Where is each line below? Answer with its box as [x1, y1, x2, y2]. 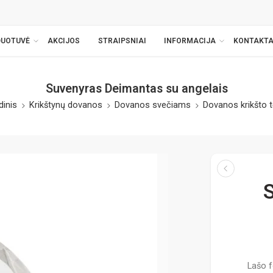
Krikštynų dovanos [29, 100, 102, 110]
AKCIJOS [48, 36, 80, 45]
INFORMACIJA [163, 36, 216, 45]
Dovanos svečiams [115, 100, 191, 110]
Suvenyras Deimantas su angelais [45, 82, 228, 96]
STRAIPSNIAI [97, 36, 146, 45]
